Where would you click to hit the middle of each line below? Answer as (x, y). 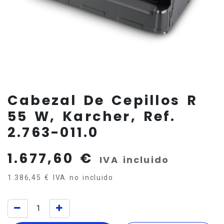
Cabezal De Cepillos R (102, 100)
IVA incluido (134, 159)
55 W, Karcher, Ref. (92, 116)
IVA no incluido (83, 177)
